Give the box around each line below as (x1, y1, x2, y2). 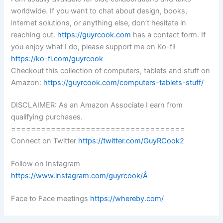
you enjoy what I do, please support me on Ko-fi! (11, 42, 176, 51)
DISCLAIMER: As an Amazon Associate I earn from (11, 101, 183, 110)
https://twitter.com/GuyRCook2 (78, 136, 185, 146)
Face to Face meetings (11, 194, 91, 204)
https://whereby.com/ (90, 194, 164, 204)
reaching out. (11, 30, 58, 39)
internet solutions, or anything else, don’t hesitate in (11, 18, 187, 27)
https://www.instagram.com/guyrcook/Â (11, 171, 150, 181)
